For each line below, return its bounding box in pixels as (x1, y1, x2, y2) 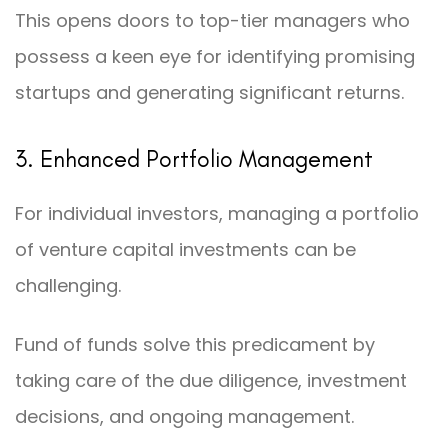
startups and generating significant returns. (15, 80, 404, 106)
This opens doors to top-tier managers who (15, 8, 410, 34)
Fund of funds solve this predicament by (15, 332, 375, 358)
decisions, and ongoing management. (15, 404, 354, 430)
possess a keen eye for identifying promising (15, 44, 415, 70)
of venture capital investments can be (15, 237, 356, 263)
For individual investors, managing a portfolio (15, 201, 419, 227)
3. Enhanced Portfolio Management (15, 144, 373, 173)
